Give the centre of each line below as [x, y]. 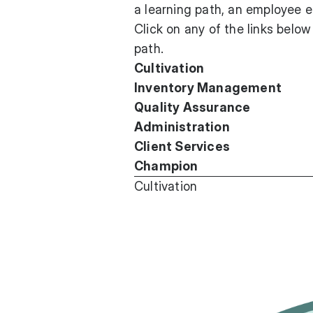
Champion [166, 166]
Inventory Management [208, 88]
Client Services [182, 146]
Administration [182, 127]
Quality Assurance [192, 107]
